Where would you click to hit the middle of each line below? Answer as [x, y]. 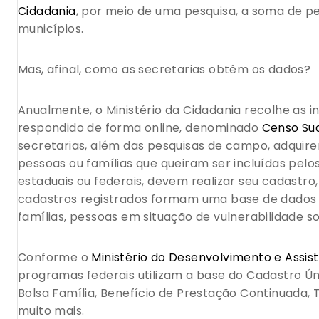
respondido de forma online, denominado [140, 128]
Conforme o [55, 258]
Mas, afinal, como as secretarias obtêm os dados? [164, 70]
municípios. [51, 29]
